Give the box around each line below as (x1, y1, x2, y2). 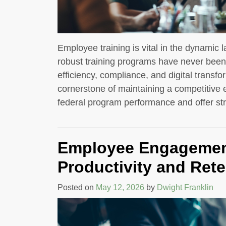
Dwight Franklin (157, 183, 213, 192)
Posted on (58, 183, 96, 192)
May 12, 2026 (96, 183, 144, 192)
